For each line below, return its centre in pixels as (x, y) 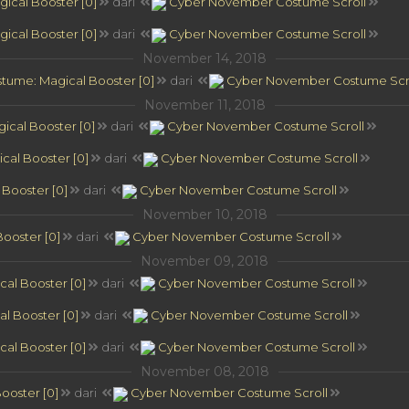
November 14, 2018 (204, 59)
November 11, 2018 (204, 105)
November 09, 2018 (204, 261)
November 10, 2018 (204, 215)
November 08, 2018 (204, 371)
